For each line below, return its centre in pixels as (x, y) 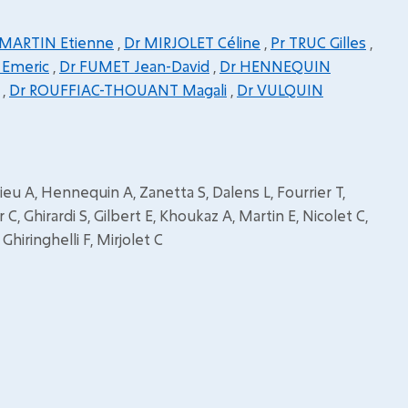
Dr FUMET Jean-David (134, 66)
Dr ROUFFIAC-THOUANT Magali (118, 90)
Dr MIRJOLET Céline (192, 42)
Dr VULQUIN (280, 90)
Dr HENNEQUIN (275, 66)
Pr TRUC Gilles (318, 42)
